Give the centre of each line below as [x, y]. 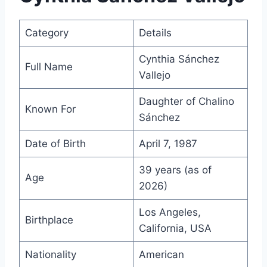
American [161, 255]
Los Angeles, [170, 212]
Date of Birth [55, 144]
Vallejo [154, 75]
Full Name [49, 67]
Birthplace [49, 220]
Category [46, 33]
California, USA [175, 229]
